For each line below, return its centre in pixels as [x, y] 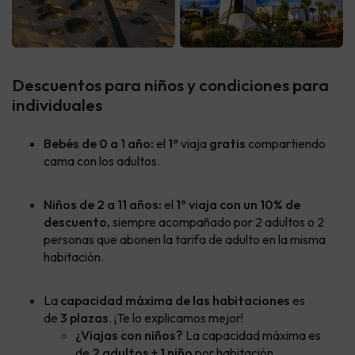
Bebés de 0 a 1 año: [100, 144]
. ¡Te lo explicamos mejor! [176, 318]
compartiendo [287, 144]
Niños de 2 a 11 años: [104, 205]
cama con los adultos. [102, 161]
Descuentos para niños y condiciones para [170, 85]
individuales [57, 105]
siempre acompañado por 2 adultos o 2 [217, 222]
